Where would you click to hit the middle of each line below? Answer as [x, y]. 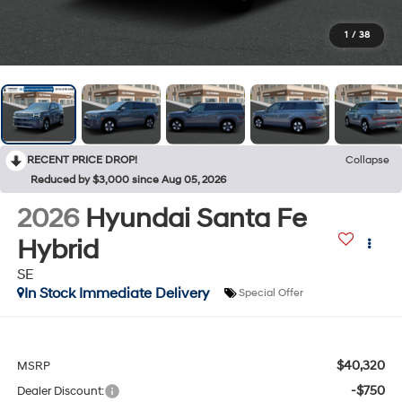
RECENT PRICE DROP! [82, 160]
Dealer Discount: [60, 392]
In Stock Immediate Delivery [116, 293]
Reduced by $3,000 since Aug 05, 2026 [128, 179]
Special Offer [271, 293]
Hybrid [57, 249]
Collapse [367, 160]
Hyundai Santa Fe [196, 218]
